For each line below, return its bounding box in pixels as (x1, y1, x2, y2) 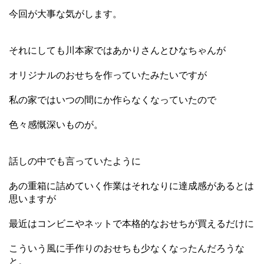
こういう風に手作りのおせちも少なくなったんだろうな (9, 242, 245, 254)
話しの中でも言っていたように (9, 155, 141, 167)
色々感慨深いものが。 (9, 118, 103, 130)
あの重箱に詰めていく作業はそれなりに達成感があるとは (9, 180, 254, 192)
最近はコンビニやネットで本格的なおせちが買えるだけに (9, 217, 254, 229)
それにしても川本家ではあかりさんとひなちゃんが (9, 44, 226, 56)
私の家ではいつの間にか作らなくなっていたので (9, 94, 216, 105)
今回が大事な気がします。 (9, 8, 122, 19)
